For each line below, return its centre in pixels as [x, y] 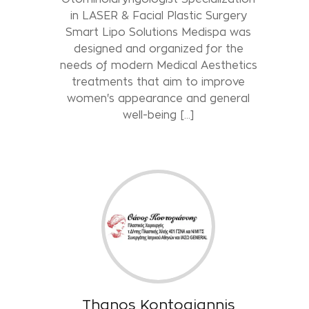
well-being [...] [159, 114]
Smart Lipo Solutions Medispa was [159, 32]
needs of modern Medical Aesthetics [158, 65]
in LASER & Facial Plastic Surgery [158, 15]
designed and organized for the [158, 48]
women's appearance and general [159, 98]
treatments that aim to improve [159, 81]
